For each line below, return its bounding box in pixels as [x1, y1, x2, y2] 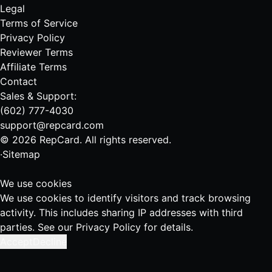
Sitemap [2, 148, 40, 161]
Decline [33, 236, 67, 248]
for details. [141, 221, 193, 234]
